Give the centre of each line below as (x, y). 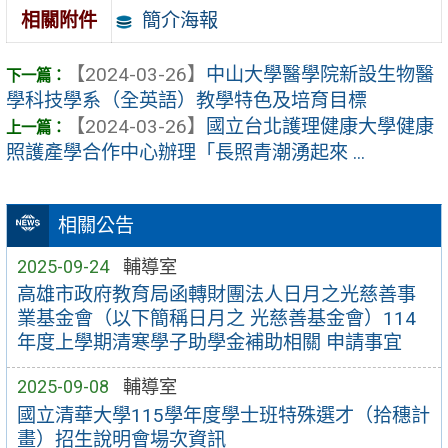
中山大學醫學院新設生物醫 (320, 75)
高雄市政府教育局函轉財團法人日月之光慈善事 (216, 295)
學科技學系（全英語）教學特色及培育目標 (186, 101)
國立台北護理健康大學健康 (320, 127)
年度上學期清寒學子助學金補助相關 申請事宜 (209, 343)
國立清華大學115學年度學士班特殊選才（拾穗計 (223, 416)
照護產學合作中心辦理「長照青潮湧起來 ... (185, 153)
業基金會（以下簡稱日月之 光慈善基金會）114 (216, 319)
